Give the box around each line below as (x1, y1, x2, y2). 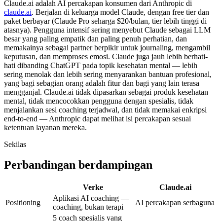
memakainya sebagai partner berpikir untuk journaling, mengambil (4, 43, 210, 52)
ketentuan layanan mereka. (4, 123, 87, 132)
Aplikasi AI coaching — (53, 194, 129, 203)
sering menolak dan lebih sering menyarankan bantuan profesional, (4, 70, 212, 78)
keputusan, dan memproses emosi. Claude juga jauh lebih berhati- (4, 52, 208, 61)
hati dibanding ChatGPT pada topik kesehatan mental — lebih (4, 61, 197, 70)
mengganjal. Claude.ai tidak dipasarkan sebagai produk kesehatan (4, 87, 208, 96)
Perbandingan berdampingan (4, 158, 152, 172)
